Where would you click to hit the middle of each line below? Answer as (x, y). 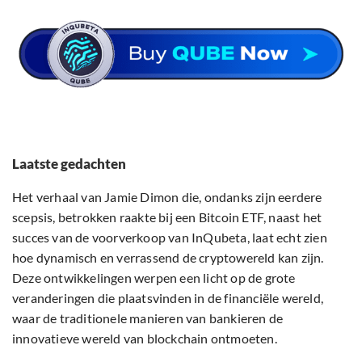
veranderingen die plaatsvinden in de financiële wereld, (168, 298)
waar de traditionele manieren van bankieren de (148, 318)
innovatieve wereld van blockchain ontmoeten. (145, 339)
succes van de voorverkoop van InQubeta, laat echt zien (170, 238)
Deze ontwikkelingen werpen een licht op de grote (154, 278)
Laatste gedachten (69, 164)
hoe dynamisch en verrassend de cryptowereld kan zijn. (168, 258)
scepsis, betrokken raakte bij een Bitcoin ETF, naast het (167, 217)
